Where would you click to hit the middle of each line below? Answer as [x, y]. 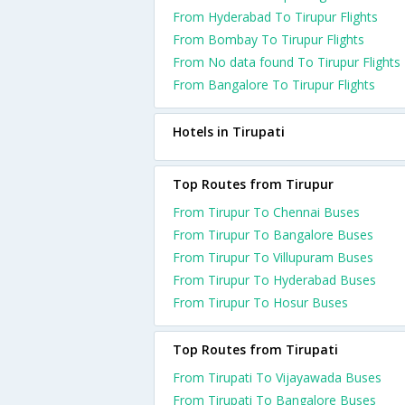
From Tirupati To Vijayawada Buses [277, 377]
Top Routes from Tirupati [255, 349]
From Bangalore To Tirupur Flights [274, 85]
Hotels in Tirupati [229, 132]
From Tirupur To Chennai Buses [266, 212]
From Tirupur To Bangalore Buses [273, 235]
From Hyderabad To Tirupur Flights [275, 17]
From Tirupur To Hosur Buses [260, 302]
